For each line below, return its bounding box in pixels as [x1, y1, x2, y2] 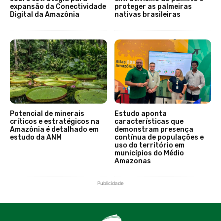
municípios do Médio [114, 149, 184, 158]
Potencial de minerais [10, 110, 84, 118]
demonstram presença [114, 125, 193, 134]
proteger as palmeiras [114, 2, 192, 11]
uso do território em [114, 141, 184, 150]
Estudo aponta [114, 110, 167, 118]
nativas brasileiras [114, 10, 181, 19]
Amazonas [114, 157, 151, 166]
